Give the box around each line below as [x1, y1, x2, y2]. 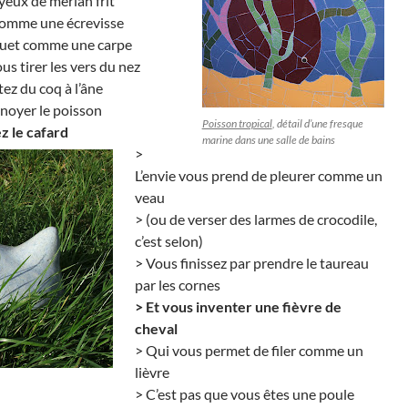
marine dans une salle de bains [201, 132, 335, 147]
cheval [135, 319, 178, 337]
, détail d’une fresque [271, 116, 363, 130]
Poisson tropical [201, 116, 272, 130]
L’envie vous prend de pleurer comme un [135, 166, 382, 184]
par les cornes [135, 275, 220, 293]
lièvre [135, 362, 169, 381]
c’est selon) [135, 231, 203, 250]
